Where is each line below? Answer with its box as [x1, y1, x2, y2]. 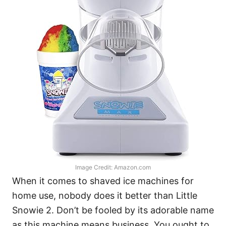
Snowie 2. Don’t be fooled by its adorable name [12, 205, 214, 215]
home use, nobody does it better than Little [12, 190, 197, 201]
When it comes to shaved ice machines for [12, 176, 194, 186]
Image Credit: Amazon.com [75, 163, 151, 171]
